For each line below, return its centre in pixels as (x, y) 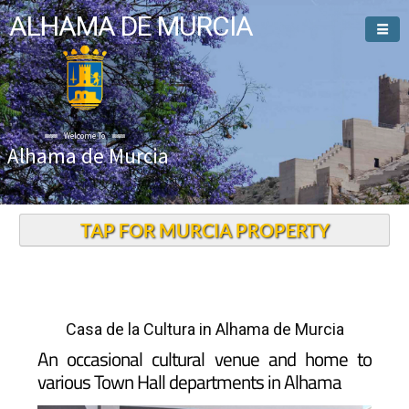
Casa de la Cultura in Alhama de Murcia (204, 329)
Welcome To (84, 136)
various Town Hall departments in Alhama (189, 382)
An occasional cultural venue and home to (204, 359)
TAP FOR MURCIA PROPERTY (204, 230)
